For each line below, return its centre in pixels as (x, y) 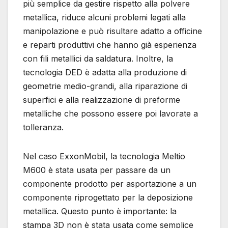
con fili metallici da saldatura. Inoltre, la (98, 58)
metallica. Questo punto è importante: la (100, 211)
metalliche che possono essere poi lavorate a (110, 113)
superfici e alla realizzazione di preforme (102, 99)
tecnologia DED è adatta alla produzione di (105, 72)
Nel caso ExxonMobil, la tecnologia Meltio (104, 156)
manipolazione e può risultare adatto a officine (112, 31)
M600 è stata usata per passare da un (97, 170)
